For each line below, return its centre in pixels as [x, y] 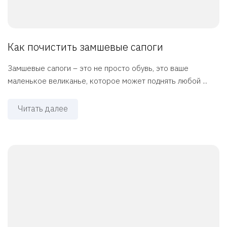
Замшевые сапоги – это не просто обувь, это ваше [98, 68]
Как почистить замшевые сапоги [85, 47]
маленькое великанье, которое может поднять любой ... [107, 81]
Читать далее [43, 109]
